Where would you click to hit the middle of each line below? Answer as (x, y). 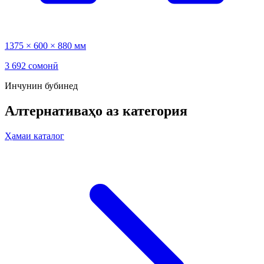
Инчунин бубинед (41, 86)
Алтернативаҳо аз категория (96, 111)
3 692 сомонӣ (32, 66)
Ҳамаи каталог (34, 136)
